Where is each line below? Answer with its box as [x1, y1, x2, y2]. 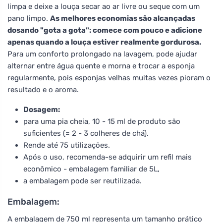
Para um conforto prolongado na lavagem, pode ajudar [7, 49, 197, 58]
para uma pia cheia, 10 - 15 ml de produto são [23, 116, 180, 126]
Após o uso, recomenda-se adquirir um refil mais [23, 152, 192, 162]
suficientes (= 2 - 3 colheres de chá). [23, 128, 149, 138]
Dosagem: [23, 105, 60, 114]
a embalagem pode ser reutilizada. [23, 176, 142, 185]
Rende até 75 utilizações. [23, 140, 110, 150]
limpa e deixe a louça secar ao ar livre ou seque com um [7, 1, 200, 11]
